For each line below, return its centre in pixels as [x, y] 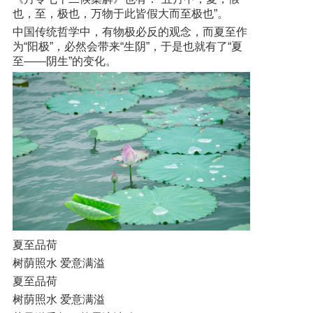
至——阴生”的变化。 [64, 61]
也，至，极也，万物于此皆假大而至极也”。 [120, 13]
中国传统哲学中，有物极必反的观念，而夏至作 [130, 31]
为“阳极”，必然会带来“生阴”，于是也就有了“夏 [127, 46]
